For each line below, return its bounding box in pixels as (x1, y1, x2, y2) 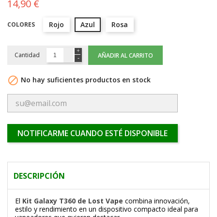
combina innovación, (123, 196, 190, 206)
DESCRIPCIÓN (14, 170, 65, 182)
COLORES (7, 20, 35, 29)
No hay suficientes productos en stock (19, 75, 151, 84)
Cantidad (15, 51, 40, 60)
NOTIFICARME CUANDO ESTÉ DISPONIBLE (17, 128, 168, 139)
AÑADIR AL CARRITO (98, 51, 153, 60)
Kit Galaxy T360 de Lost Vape (22, 196, 123, 206)
